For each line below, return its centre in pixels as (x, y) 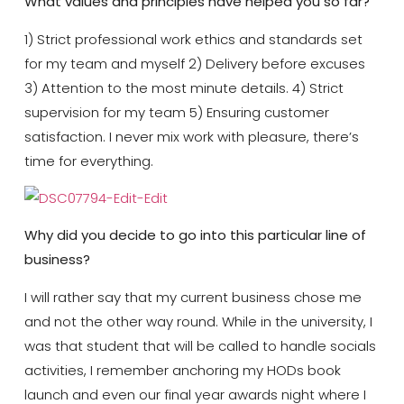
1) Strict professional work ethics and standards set (193, 39)
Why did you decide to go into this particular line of (195, 235)
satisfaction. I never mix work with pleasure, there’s (191, 136)
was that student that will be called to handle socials (200, 345)
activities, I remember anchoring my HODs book (182, 370)
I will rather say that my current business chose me (193, 297)
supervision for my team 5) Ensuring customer (176, 112)
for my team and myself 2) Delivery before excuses (194, 63)
